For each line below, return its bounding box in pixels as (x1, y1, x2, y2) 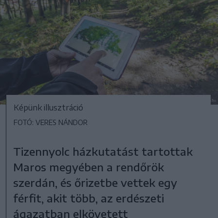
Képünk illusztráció (14, 103, 83, 113)
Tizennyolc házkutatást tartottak (13, 145, 193, 159)
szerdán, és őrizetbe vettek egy (13, 176, 178, 190)
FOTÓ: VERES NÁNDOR (14, 118, 88, 127)
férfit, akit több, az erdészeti (13, 191, 164, 205)
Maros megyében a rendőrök (13, 160, 164, 174)
